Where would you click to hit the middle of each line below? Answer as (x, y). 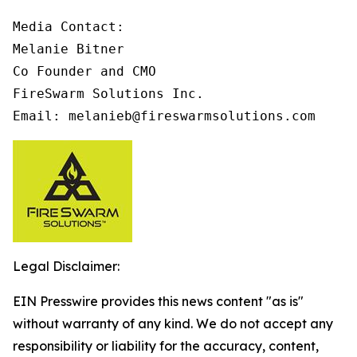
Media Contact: (69, 27)
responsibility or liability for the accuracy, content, (166, 346)
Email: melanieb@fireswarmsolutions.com (164, 116)
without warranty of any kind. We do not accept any (173, 324)
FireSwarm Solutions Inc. (108, 94)
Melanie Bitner (69, 49)
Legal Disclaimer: (66, 266)
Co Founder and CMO (84, 71)
